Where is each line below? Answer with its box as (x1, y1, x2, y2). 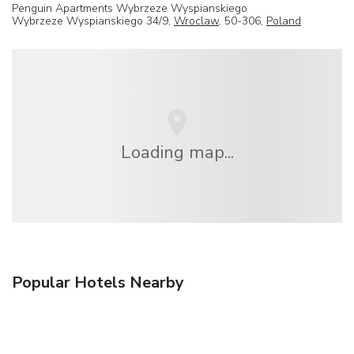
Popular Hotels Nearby (12, 272, 184, 294)
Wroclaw (174, 13, 219, 28)
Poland (266, 13, 301, 28)
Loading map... (120, 139, 234, 164)
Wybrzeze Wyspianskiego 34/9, (12, 13, 174, 28)
